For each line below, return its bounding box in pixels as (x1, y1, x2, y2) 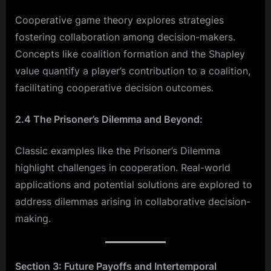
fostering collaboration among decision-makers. (15, 30, 235, 43)
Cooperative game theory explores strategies (15, 13, 224, 26)
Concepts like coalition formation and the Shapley (15, 47, 245, 60)
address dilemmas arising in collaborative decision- (15, 195, 250, 207)
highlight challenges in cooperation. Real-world (15, 161, 230, 174)
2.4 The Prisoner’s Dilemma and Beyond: (15, 113, 203, 125)
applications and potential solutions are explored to (15, 178, 252, 191)
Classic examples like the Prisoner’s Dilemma (15, 144, 220, 157)
